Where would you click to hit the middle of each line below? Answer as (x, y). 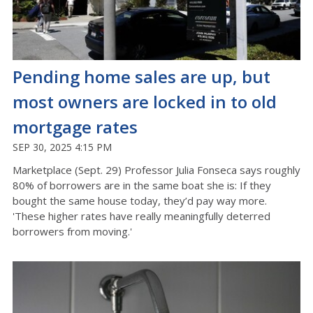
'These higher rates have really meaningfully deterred (141, 216)
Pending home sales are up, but (141, 77)
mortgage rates (75, 127)
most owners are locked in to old (145, 102)
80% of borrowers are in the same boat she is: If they (142, 185)
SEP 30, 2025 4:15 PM (62, 147)
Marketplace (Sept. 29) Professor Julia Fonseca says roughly (156, 170)
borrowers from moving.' (72, 232)
